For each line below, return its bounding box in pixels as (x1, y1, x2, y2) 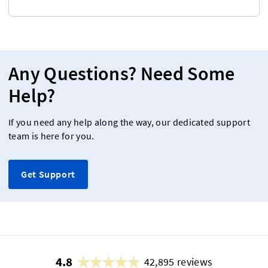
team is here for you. (8, 130, 95, 142)
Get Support (21, 169, 75, 181)
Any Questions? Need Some (8, 62, 235, 86)
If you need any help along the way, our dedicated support (8, 117, 250, 129)
